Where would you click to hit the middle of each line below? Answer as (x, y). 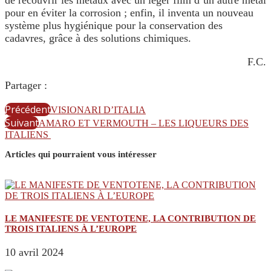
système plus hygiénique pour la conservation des (114, 26)
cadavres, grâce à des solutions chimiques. (98, 38)
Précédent (28, 110)
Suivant (22, 123)
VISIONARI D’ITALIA (98, 110)
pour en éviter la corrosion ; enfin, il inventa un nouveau (129, 13)
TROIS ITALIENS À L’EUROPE (71, 229)
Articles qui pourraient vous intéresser (81, 155)
